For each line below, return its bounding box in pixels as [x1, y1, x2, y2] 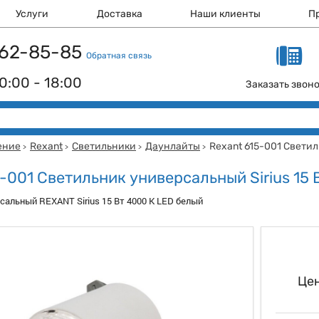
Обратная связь [86, 51, 152, 61]
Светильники [72, 140, 136, 152]
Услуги [16, 8, 49, 20]
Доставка [96, 8, 142, 20]
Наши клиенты [190, 8, 261, 20]
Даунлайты [145, 140, 200, 152]
